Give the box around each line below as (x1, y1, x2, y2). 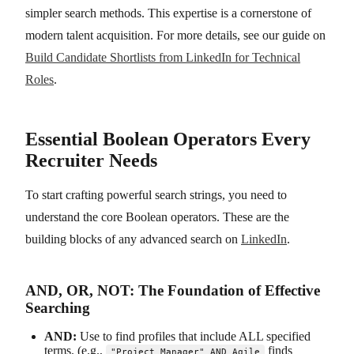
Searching (25, 299, 90, 316)
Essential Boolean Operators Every (25, 128, 311, 149)
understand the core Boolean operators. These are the (25, 209, 289, 224)
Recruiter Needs (25, 149, 157, 171)
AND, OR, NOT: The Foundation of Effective (25, 281, 320, 299)
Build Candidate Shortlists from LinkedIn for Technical (25, 50, 300, 64)
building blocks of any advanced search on (25, 232, 241, 246)
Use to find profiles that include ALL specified (77, 329, 311, 343)
